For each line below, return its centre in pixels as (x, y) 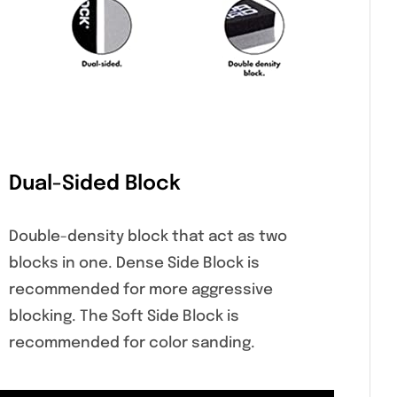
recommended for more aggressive (141, 291)
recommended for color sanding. (132, 344)
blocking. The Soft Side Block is (124, 317)
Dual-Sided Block (95, 183)
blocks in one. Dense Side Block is (134, 264)
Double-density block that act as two (148, 237)
